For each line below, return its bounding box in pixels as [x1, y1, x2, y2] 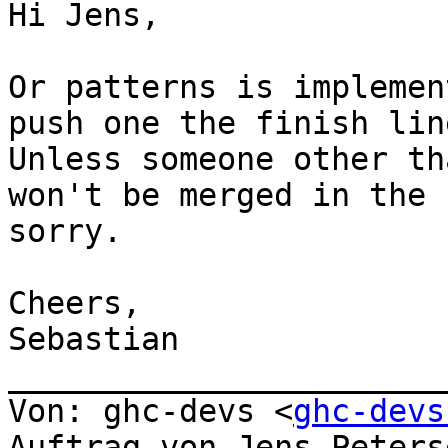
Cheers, [8, 285, 141, 322]
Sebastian [8, 321, 179, 358]
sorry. [8, 213, 122, 250]
